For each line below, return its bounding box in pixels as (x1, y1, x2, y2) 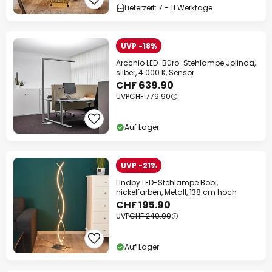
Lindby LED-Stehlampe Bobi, (116, 177, 218, 188)
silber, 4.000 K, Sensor (116, 67, 194, 78)
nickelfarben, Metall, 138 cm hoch (116, 187, 237, 197)
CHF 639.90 (116, 78, 174, 92)
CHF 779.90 (129, 91, 171, 101)
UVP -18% (121, 41, 157, 51)
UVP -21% (121, 160, 157, 171)
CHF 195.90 (116, 198, 171, 212)
